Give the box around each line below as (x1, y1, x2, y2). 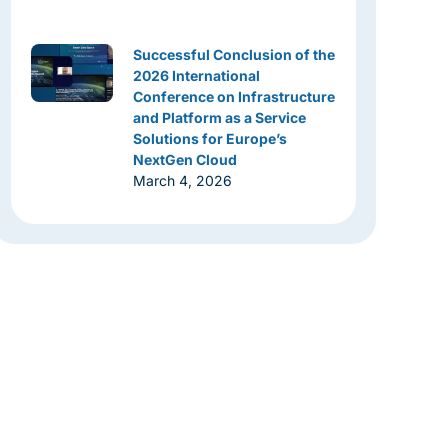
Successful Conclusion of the (133, 46, 336, 63)
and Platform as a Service (133, 109, 307, 126)
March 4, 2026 (133, 172, 233, 189)
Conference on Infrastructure (133, 88, 336, 105)
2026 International (133, 67, 261, 84)
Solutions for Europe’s (133, 130, 288, 147)
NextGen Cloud (133, 151, 238, 168)
